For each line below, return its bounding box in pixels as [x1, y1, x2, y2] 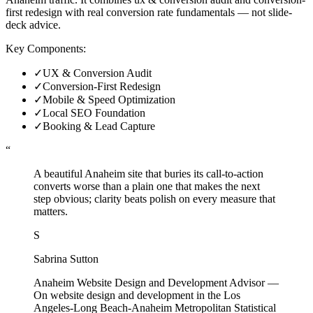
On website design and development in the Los [34, 289, 240, 301]
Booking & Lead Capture [43, 119, 155, 132]
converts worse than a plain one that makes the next [34, 180, 260, 192]
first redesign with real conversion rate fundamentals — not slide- [6, 6, 292, 18]
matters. [34, 205, 68, 217]
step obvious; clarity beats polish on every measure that [34, 192, 275, 205]
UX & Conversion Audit [43, 66, 152, 79]
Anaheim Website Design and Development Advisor [34, 276, 265, 289]
